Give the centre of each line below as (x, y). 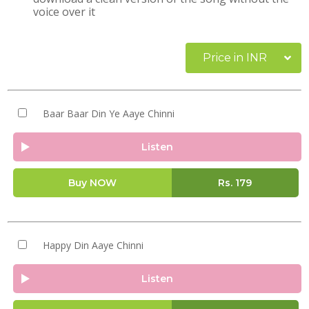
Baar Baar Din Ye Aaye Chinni (108, 113)
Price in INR (235, 58)
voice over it (64, 12)
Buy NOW (92, 183)
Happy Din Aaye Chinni (93, 245)
